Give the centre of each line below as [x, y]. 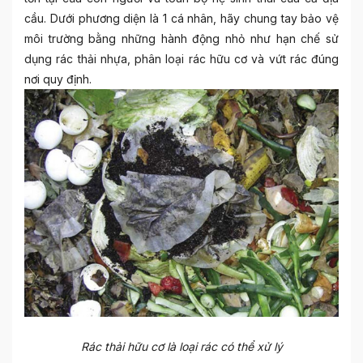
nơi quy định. [58, 79]
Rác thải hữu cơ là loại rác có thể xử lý [181, 346]
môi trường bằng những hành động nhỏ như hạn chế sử [181, 39]
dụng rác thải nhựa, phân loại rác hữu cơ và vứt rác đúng [181, 59]
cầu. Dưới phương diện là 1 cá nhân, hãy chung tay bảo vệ [181, 19]
